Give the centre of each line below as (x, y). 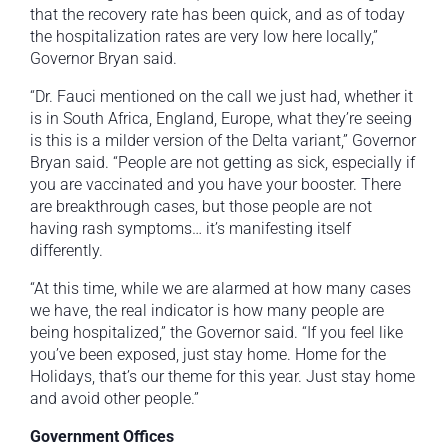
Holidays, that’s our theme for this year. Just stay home (222, 377)
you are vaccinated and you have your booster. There (215, 185)
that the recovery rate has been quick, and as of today (217, 15)
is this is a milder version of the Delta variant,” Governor (223, 141)
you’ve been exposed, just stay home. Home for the (208, 355)
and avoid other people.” (114, 399)
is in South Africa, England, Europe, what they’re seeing (221, 119)
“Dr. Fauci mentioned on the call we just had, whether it (221, 97)
